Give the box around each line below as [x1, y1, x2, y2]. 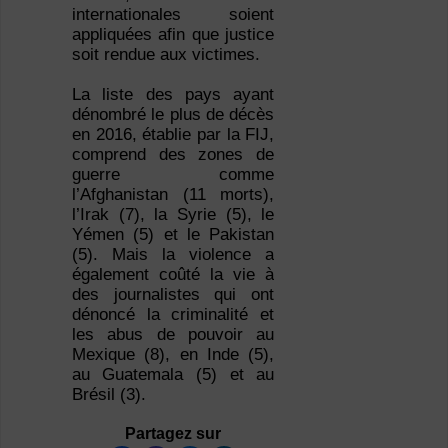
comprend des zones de [71, 145, 275, 165]
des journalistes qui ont [71, 285, 275, 305]
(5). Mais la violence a [71, 245, 275, 265]
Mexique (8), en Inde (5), [71, 345, 275, 365]
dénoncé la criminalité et [71, 305, 275, 325]
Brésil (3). [71, 385, 146, 405]
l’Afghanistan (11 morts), [71, 185, 275, 205]
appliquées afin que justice [71, 25, 275, 45]
